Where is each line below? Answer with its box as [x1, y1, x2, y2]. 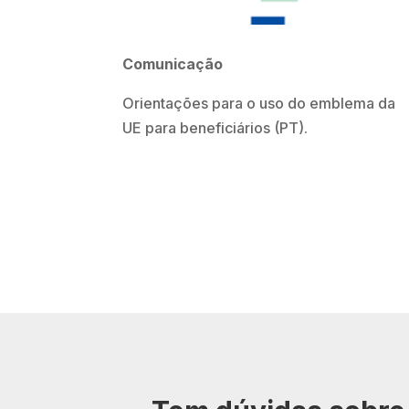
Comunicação [122, 55, 224, 74]
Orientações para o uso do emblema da [122, 94, 396, 113]
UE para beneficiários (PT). [122, 119, 309, 138]
